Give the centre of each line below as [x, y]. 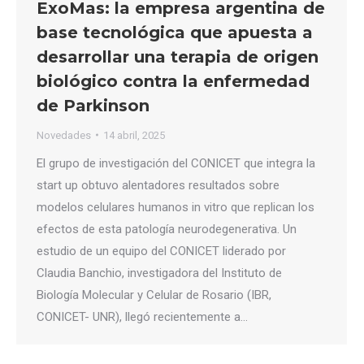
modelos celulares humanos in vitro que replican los [175, 207]
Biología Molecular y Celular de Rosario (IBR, [154, 295]
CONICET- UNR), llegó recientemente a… [142, 316]
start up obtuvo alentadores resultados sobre [158, 185]
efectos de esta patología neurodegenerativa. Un [167, 229]
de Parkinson [93, 105]
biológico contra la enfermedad [173, 81]
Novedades [64, 135]
